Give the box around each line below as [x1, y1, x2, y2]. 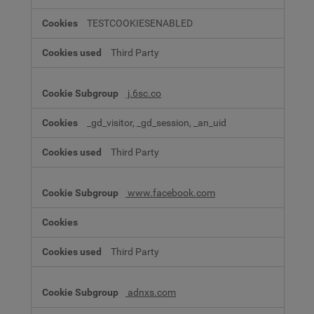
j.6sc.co [125, 87, 161, 100]
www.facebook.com [125, 186, 215, 199]
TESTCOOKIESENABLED [87, 17, 193, 29]
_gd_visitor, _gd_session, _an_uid [87, 116, 226, 129]
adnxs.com [125, 286, 176, 299]
